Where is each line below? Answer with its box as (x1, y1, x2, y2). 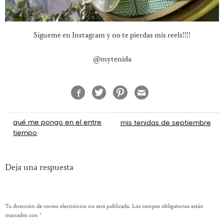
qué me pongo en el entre (13, 116, 102, 126)
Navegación (4, 114, 65, 127)
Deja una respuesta (5, 163, 73, 173)
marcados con (5, 212, 39, 218)
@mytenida (92, 55, 131, 63)
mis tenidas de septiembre (120, 117, 211, 127)
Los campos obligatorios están (132, 203, 203, 209)
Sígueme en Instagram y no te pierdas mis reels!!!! (33, 31, 190, 39)
